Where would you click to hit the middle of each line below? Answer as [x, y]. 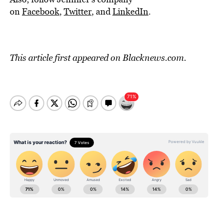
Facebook [41, 11]
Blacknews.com [153, 58]
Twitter [78, 11]
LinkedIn [130, 11]
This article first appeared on [66, 58]
